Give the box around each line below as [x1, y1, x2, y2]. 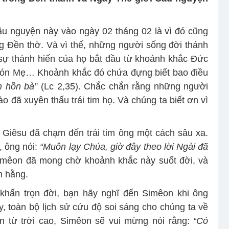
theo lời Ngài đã [143, 141, 209, 152]
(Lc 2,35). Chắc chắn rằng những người [37, 81, 209, 91]
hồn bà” [5, 81, 38, 91]
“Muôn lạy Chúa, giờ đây [40, 141, 141, 152]
